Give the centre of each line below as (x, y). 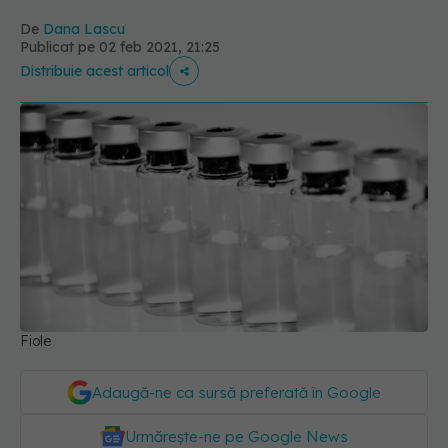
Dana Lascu (84, 29)
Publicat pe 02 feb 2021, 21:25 (120, 47)
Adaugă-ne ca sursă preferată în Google (236, 393)
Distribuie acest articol (94, 71)
